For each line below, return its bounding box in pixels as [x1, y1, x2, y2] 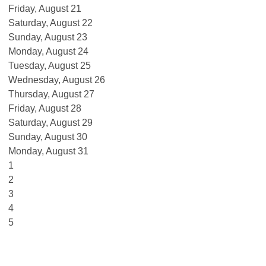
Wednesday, [8, 74, 62, 85]
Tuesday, [8, 60, 48, 71]
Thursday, [8, 88, 52, 99]
